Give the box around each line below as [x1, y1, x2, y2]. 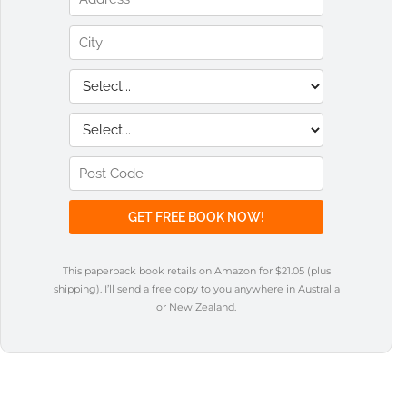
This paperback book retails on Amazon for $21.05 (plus [62, 263, 331, 277]
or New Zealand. [156, 300, 236, 313]
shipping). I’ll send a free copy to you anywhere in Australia [53, 282, 340, 295]
